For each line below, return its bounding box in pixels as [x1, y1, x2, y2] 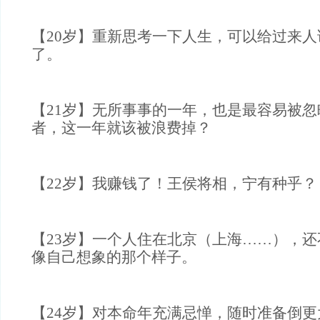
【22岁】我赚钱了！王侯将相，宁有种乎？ [31, 176, 317, 191]
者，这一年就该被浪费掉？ [31, 120, 211, 136]
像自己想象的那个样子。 [31, 249, 196, 265]
